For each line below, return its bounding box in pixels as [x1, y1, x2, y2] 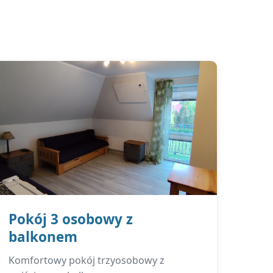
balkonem [9, 227, 78, 246]
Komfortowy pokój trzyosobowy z [9, 253, 165, 267]
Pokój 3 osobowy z [9, 210, 133, 229]
